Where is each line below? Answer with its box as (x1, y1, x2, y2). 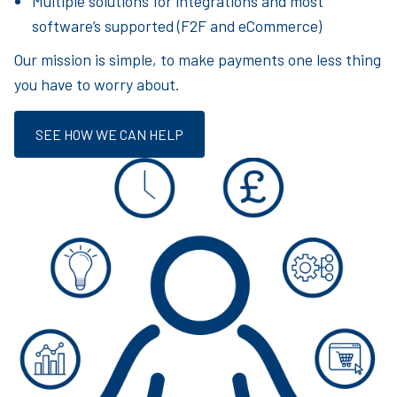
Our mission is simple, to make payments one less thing (14, 50, 381, 69)
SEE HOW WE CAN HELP (35, 126, 183, 143)
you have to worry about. (14, 74, 179, 94)
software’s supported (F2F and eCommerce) (32, 16, 322, 35)
